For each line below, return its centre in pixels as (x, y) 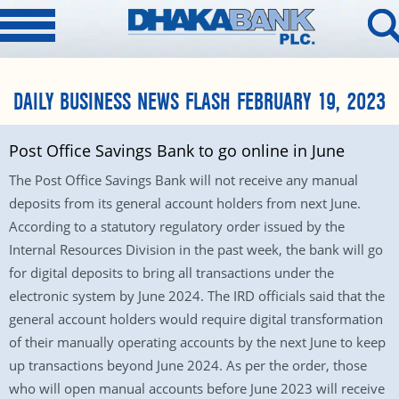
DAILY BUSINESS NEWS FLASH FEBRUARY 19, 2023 (199, 102)
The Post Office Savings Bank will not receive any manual (183, 180)
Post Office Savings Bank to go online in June (177, 151)
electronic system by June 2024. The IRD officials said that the (197, 296)
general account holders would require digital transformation (196, 319)
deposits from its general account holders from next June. (185, 203)
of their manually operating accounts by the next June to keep (197, 342)
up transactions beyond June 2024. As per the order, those (188, 365)
